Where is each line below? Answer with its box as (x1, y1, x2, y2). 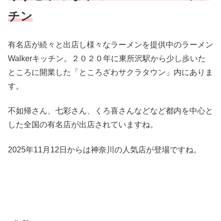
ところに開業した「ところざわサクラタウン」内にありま (8, 68, 213, 76)
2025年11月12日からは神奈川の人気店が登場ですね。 (8, 145, 201, 154)
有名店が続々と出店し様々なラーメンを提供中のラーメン (8, 40, 213, 49)
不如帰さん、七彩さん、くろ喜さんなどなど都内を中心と (8, 107, 213, 115)
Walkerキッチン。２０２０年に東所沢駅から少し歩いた (8, 54, 206, 63)
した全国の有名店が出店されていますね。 (8, 120, 158, 129)
